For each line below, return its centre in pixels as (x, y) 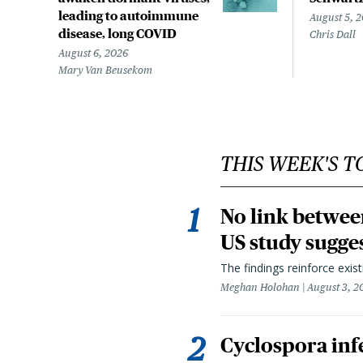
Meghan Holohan (260, 288)
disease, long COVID (117, 34)
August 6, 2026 (93, 53)
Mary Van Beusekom (105, 70)
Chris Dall (333, 35)
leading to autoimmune (128, 16)
